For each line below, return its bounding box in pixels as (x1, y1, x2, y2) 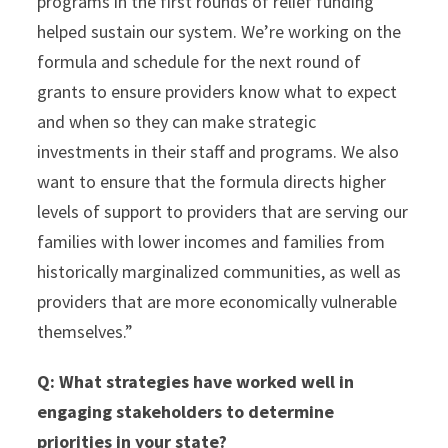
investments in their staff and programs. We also (37, 140, 400, 163)
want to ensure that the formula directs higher (37, 170, 387, 193)
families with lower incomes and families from (37, 230, 386, 253)
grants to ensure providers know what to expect (37, 80, 398, 103)
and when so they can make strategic (37, 110, 317, 133)
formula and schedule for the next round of (37, 50, 362, 73)
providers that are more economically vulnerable (37, 290, 398, 313)
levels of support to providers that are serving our (37, 200, 409, 223)
